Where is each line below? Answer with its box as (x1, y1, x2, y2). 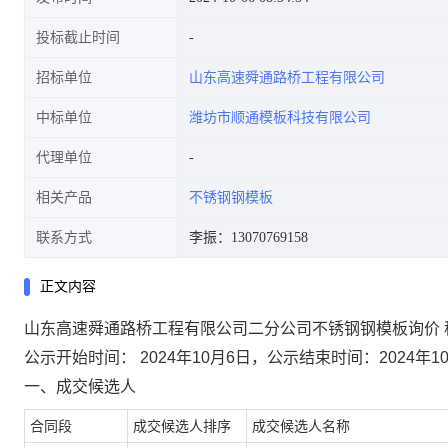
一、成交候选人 (24, 378, 136, 395)
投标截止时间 (36, 30, 120, 45)
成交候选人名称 (252, 418, 350, 434)
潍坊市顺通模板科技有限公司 (189, 110, 371, 125)
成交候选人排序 (133, 418, 231, 434)
